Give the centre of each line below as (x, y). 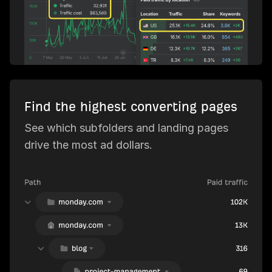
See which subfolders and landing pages (126, 127)
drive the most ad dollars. (88, 144)
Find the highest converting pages (131, 106)
